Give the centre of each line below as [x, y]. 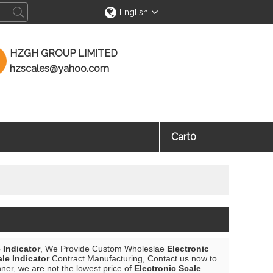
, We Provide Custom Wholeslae [104, 249]
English [133, 12]
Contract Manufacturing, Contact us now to [133, 258]
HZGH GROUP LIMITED [73, 53]
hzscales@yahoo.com [59, 69]
